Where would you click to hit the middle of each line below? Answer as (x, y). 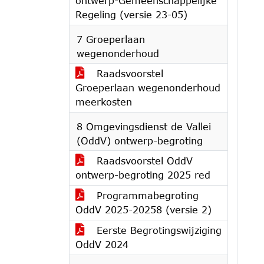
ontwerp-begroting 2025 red (143, 175)
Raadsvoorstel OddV (143, 161)
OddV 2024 (102, 244)
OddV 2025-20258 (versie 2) (143, 209)
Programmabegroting (146, 195)
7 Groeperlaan (111, 39)
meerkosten (104, 102)
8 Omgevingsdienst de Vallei (144, 126)
